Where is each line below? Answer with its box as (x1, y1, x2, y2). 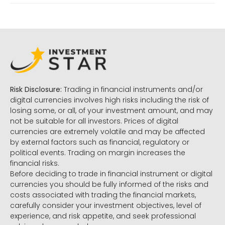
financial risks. (10, 158, 59, 169)
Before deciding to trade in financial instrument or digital (10, 169, 212, 179)
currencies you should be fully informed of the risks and (10, 179, 208, 190)
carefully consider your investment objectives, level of (10, 200, 201, 211)
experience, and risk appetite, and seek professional (10, 211, 196, 221)
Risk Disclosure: (10, 84, 62, 95)
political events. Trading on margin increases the (10, 148, 185, 158)
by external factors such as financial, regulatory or (10, 137, 189, 148)
